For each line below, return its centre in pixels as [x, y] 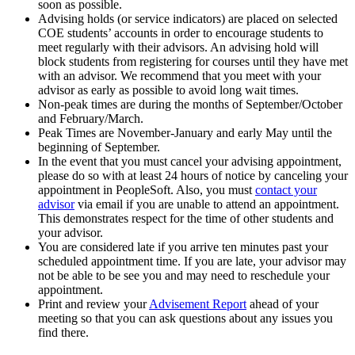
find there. [63, 333]
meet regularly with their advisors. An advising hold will [178, 48]
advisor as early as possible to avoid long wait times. [168, 90]
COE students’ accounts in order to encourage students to [181, 33]
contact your [286, 190]
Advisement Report [198, 304]
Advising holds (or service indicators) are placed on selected [188, 19]
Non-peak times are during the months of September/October [190, 105]
